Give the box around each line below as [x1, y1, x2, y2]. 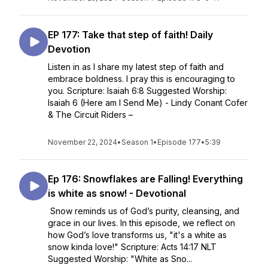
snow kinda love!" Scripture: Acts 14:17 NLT [48, 242, 217, 252]
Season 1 [121, 138, 153, 147]
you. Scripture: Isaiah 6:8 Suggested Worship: [48, 86, 227, 96]
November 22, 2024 [48, 138, 117, 147]
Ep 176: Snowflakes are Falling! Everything [48, 173, 243, 185]
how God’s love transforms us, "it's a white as [48, 230, 227, 240]
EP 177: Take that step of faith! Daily [48, 29, 213, 41]
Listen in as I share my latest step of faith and [48, 62, 224, 72]
